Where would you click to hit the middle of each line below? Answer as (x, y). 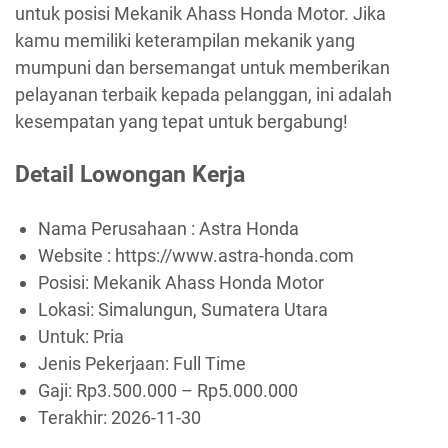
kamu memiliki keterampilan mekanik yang (185, 40)
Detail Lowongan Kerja (130, 174)
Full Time (209, 363)
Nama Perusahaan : (118, 228)
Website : (76, 255)
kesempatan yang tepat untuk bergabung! (181, 121)
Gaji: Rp (67, 390)
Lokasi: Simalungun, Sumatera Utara (182, 309)
